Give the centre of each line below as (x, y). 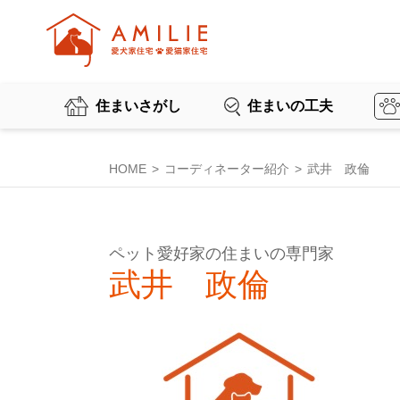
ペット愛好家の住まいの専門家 (221, 254)
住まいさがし (138, 106)
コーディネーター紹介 (227, 169)
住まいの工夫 (290, 106)
